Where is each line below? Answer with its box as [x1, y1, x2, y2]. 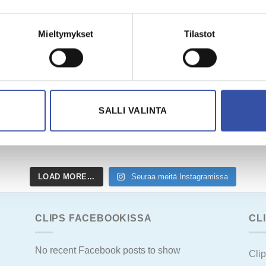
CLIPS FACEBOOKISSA [35, 213, 152, 223]
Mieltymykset [38, 28, 94, 39]
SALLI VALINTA [99, 105, 167, 116]
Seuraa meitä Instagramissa [131, 172, 228, 181]
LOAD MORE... [38, 172, 95, 181]
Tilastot [183, 28, 216, 39]
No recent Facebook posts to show [35, 245, 180, 256]
